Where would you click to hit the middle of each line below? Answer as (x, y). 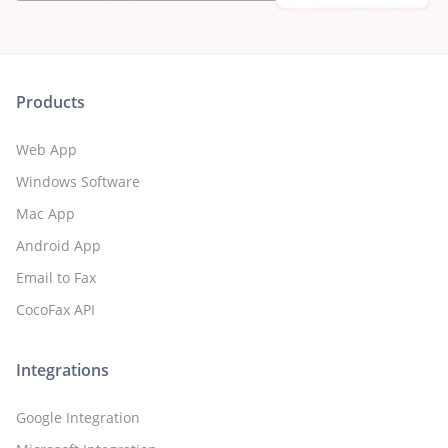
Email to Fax (56, 277)
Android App (58, 245)
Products (50, 101)
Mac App (45, 213)
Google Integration (78, 417)
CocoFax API (55, 309)
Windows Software (78, 181)
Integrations (62, 369)
